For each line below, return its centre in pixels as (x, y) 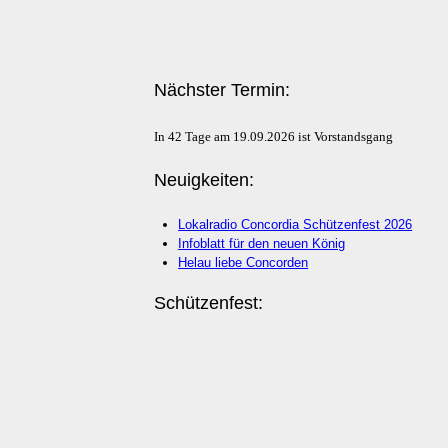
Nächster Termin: (222, 89)
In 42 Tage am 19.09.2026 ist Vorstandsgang (274, 136)
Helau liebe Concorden (243, 262)
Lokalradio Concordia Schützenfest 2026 (295, 224)
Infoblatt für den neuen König (262, 243)
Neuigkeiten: (204, 179)
